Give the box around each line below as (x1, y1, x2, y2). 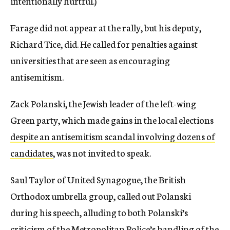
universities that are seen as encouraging (10, 53, 170, 67)
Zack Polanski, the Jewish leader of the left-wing (10, 96, 196, 110)
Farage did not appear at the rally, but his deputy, (10, 20, 201, 34)
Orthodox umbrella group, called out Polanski (10, 188, 191, 202)
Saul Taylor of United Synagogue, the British (10, 172, 186, 186)
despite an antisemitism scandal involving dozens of (10, 129, 215, 143)
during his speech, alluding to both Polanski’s (10, 205, 188, 219)
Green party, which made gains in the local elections (10, 112, 214, 126)
